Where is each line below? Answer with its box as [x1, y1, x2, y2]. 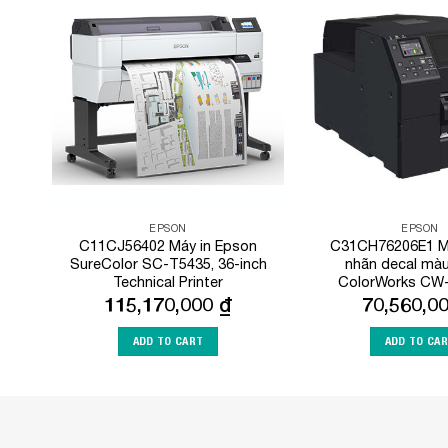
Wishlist [225, 40, 270, 54]
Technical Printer [113, 272, 223, 290]
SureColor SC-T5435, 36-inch [69, 254, 267, 272]
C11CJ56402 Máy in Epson [79, 236, 257, 254]
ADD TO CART [132, 333, 204, 348]
